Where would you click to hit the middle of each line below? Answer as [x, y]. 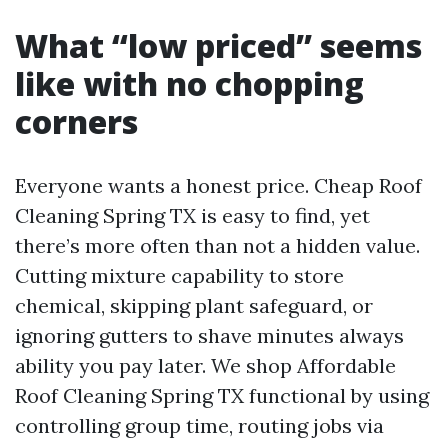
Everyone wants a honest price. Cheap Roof [218, 185]
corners [76, 121]
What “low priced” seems [218, 45]
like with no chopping [189, 83]
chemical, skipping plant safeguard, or [194, 305]
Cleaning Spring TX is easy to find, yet [192, 215]
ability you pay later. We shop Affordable [205, 365]
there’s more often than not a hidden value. [217, 245]
